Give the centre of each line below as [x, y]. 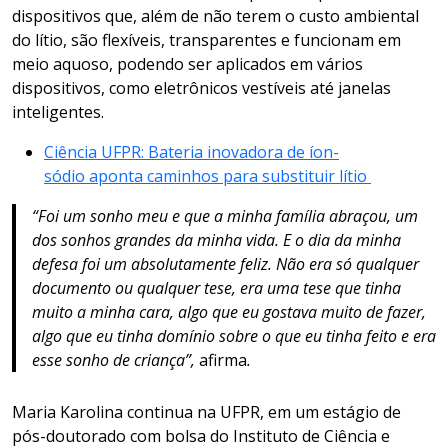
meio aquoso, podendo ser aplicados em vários [187, 64]
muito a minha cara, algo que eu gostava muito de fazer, [229, 312]
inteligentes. [62, 112]
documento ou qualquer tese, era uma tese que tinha [216, 288]
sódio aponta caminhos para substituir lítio [207, 176]
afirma [223, 360]
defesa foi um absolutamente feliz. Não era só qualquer [225, 264]
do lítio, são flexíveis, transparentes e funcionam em [206, 40]
